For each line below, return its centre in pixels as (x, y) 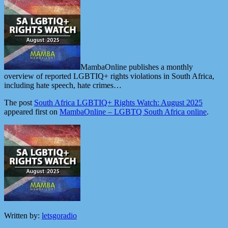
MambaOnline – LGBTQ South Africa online (133, 112)
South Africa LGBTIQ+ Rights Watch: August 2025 (118, 103)
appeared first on (32, 112)
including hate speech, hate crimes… (63, 85)
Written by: (23, 216)
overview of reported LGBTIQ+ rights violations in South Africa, (109, 76)
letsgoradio (59, 216)
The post (19, 103)
